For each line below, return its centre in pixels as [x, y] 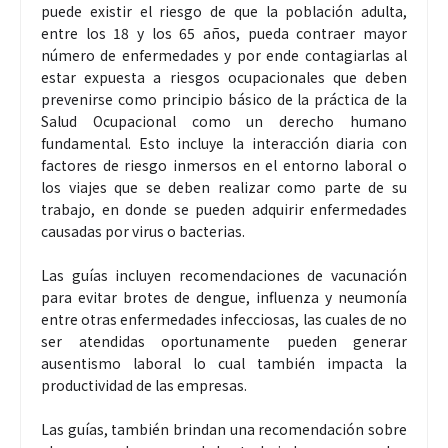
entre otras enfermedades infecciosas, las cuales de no [224, 318]
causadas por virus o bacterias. [143, 230]
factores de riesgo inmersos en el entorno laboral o [224, 164]
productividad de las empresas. [144, 384]
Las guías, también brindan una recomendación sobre [224, 428]
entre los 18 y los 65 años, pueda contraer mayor [224, 32]
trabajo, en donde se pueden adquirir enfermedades [224, 208]
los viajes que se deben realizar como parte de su [224, 186]
